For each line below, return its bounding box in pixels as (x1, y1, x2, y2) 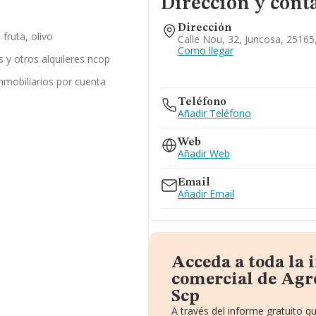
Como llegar (177, 44, 233, 57)
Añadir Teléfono (177, 107, 251, 120)
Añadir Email (177, 187, 234, 200)
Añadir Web (177, 147, 230, 160)
